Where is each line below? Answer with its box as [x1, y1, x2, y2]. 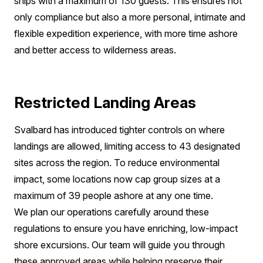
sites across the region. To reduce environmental [14, 157, 220, 168]
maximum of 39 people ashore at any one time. [14, 190, 213, 201]
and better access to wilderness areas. [14, 44, 176, 56]
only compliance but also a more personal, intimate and [14, 11, 245, 23]
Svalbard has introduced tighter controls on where [14, 124, 225, 136]
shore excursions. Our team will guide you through [14, 239, 225, 251]
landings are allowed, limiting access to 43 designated [14, 140, 240, 152]
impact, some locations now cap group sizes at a [14, 173, 220, 185]
